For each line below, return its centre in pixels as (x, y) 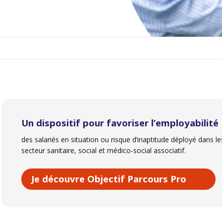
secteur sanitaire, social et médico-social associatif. (104, 150)
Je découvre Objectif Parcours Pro (109, 179)
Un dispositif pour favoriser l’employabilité (120, 123)
